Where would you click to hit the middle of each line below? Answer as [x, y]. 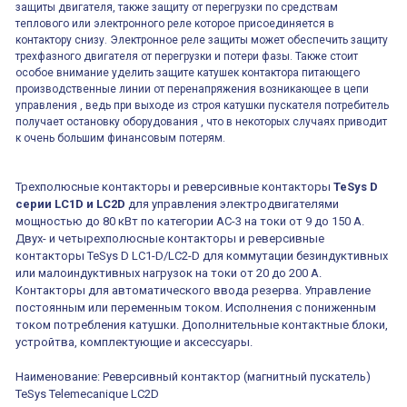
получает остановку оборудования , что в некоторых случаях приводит [201, 122]
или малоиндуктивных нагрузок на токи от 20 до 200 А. [169, 273]
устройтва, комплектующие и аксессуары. [134, 342]
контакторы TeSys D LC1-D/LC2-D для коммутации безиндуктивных [202, 256]
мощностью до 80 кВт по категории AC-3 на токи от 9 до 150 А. [190, 221]
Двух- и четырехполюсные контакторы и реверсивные [170, 238]
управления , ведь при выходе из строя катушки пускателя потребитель [202, 105]
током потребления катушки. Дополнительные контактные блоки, [202, 325]
